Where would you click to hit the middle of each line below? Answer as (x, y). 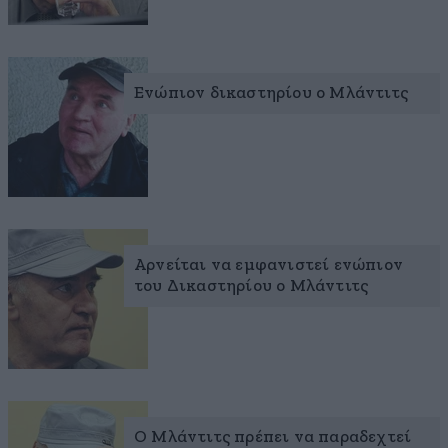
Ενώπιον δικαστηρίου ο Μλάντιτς (271, 93)
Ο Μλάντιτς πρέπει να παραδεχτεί (273, 437)
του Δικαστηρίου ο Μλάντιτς (251, 286)
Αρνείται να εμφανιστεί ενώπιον (268, 265)
